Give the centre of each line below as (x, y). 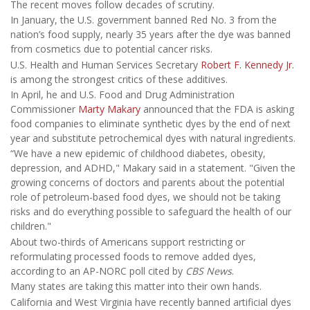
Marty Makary (109, 109)
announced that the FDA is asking (217, 109)
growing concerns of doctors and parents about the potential (147, 183)
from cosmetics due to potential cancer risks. (111, 49)
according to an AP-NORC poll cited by (98, 271)
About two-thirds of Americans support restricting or (128, 241)
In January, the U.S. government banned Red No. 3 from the (144, 20)
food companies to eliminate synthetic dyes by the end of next (151, 124)
